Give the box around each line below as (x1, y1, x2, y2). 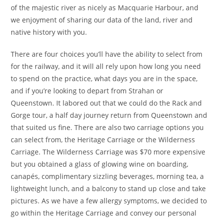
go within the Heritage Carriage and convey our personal (11, 208, 197, 218)
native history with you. (11, 27, 88, 37)
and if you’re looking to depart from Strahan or (11, 86, 164, 95)
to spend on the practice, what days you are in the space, (11, 74, 198, 83)
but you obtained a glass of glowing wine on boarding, (11, 159, 189, 169)
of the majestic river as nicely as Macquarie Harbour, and (11, 3, 199, 12)
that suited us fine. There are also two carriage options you (11, 123, 204, 132)
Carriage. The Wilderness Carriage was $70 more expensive (11, 147, 206, 156)
